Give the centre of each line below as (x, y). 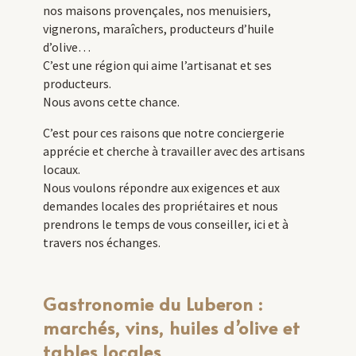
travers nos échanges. (101, 243)
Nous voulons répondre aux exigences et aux (161, 188)
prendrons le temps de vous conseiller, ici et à (165, 224)
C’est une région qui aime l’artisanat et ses (157, 66)
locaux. (61, 170)
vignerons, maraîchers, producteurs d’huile (158, 29)
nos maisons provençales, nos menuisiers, (157, 11)
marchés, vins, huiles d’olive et (171, 328)
